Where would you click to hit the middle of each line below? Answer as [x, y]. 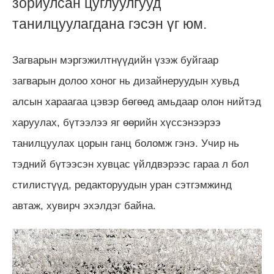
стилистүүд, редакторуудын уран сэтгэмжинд [122, 185]
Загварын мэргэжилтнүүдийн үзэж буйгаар [115, 61]
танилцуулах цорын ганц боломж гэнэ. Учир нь [126, 144]
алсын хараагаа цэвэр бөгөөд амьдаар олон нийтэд [137, 102]
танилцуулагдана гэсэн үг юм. [109, 24]
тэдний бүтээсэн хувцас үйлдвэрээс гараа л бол [131, 165]
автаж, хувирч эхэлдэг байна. [86, 206]
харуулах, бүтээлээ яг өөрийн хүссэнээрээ [117, 123]
